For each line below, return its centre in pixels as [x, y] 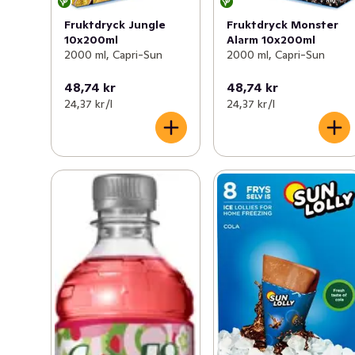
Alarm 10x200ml [271, 39]
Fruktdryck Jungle [115, 25]
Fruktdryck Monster [283, 24]
